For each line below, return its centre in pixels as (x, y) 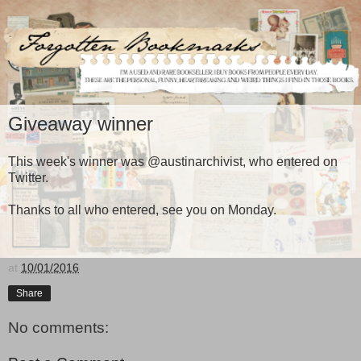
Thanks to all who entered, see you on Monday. (142, 210)
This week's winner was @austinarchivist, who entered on (173, 162)
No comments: (58, 328)
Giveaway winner (81, 123)
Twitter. (28, 178)
